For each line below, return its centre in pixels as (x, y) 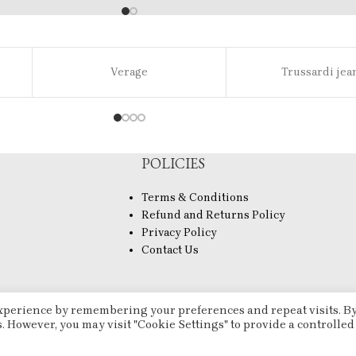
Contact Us (170, 250)
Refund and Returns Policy (213, 215)
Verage (129, 72)
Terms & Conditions (195, 197)
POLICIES (173, 163)
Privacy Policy (179, 232)
